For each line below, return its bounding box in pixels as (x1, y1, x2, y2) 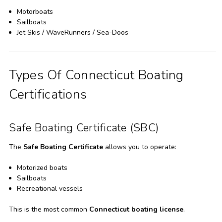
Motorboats (16, 6, 53, 16)
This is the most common (8, 204, 89, 214)
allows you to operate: (103, 142, 176, 152)
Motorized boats (16, 163, 67, 172)
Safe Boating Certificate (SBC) (8, 120, 159, 135)
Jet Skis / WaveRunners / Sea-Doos (16, 27, 128, 37)
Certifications (8, 85, 87, 103)
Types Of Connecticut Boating (8, 66, 184, 84)
